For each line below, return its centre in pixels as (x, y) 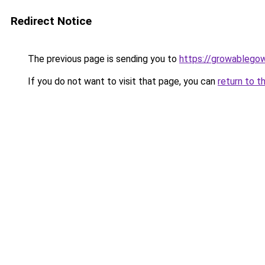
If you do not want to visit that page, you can (122, 81)
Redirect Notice (51, 21)
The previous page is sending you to (102, 59)
